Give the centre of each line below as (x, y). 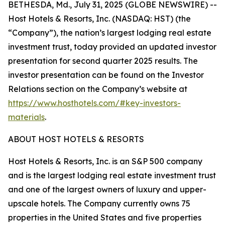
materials (26, 117)
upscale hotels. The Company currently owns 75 (99, 203)
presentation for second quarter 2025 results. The (103, 61)
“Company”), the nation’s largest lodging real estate (110, 33)
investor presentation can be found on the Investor (106, 75)
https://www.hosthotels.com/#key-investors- (94, 103)
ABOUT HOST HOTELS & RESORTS (76, 139)
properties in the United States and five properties (105, 217)
